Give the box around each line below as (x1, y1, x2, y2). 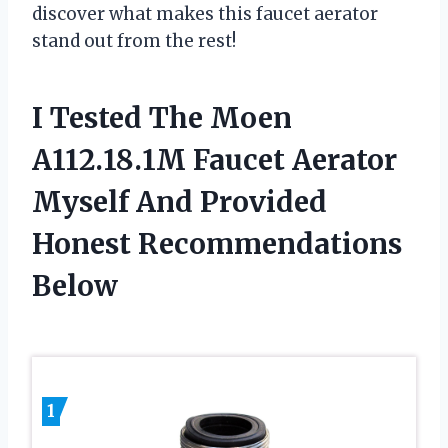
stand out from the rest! (32, 30, 236, 53)
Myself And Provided (32, 184, 327, 221)
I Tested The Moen (32, 100, 292, 137)
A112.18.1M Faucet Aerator (32, 142, 397, 179)
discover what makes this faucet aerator (32, 3, 378, 26)
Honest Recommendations (32, 226, 402, 263)
